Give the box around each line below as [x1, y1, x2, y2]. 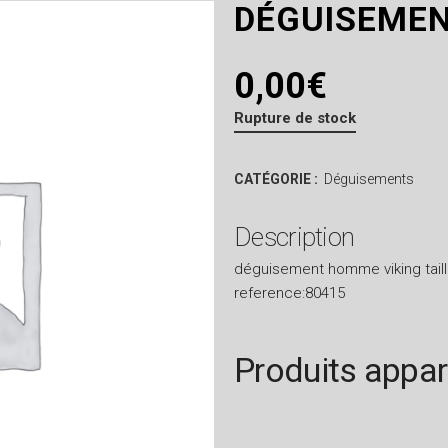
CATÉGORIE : [234, 171, 321, 187]
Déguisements [324, 171, 414, 187]
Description [234, 222, 355, 252]
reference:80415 [234, 284, 345, 302]
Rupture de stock [234, 109, 356, 127]
